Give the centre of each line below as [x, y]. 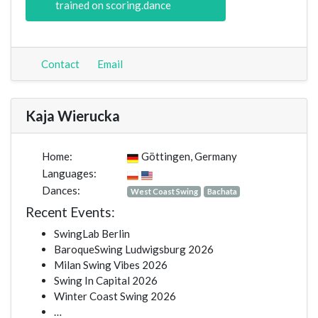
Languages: [68, 174]
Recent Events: [70, 212]
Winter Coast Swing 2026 [115, 296]
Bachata [222, 192]
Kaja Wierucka [73, 116]
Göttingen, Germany [189, 157]
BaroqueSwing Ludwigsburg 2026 [134, 250]
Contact [59, 64]
